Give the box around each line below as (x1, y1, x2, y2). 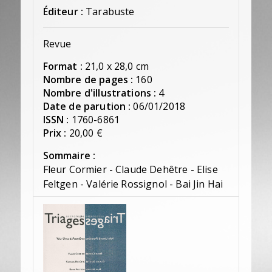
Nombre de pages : (42, 73, 134, 87)
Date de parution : (42, 100, 131, 114)
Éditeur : (42, 5, 84, 19)
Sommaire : (42, 149, 96, 163)
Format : (42, 59, 83, 73)
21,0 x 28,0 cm (84, 59, 149, 73)
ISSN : (42, 113, 69, 127)
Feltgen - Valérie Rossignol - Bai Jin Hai (42, 177, 223, 191)
